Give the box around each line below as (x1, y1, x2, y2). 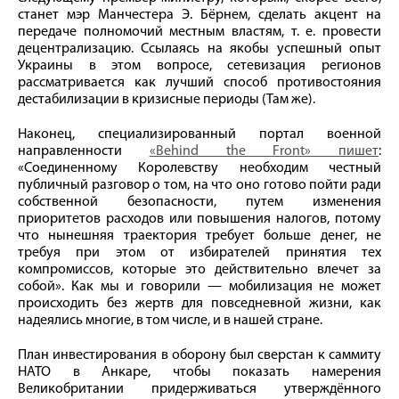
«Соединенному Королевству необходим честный (18, 160, 381, 175)
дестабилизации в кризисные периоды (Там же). (18, 92, 315, 107)
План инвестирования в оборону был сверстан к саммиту (18, 347, 381, 362)
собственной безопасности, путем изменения (18, 194, 381, 209)
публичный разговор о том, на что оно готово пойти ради (18, 177, 381, 192)
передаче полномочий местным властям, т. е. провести (18, 24, 381, 39)
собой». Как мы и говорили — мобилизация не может (18, 279, 381, 294)
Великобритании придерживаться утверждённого (18, 381, 381, 396)
